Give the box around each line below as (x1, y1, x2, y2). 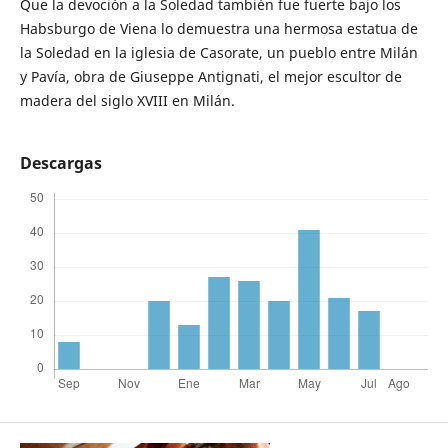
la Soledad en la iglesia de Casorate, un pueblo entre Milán (19, 43, 418, 63)
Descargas (19, 152, 102, 175)
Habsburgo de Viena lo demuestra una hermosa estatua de (19, 19, 418, 39)
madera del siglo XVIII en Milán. (19, 91, 235, 111)
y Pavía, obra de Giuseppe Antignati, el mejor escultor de (19, 67, 402, 87)
